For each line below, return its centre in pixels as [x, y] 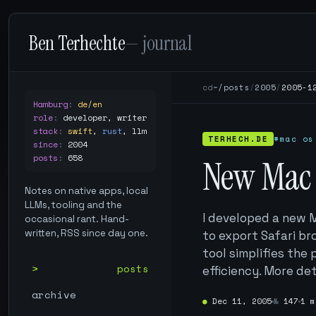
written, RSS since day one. [86, 233]
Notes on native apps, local [86, 191]
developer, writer [105, 117]
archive [54, 294]
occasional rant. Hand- [77, 219]
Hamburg [50, 104]
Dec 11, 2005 [242, 301]
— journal [158, 43]
